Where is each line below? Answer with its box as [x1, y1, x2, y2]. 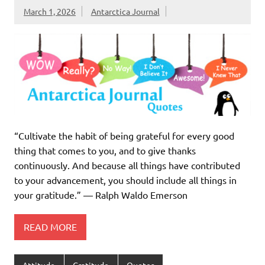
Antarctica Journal [91, 5, 160, 17]
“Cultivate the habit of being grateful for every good [14, 129, 234, 141]
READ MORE [24, 221, 77, 233]
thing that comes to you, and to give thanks [14, 144, 196, 156]
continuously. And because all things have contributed [14, 159, 240, 171]
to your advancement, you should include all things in [14, 173, 237, 186]
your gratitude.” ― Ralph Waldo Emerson [14, 188, 188, 201]
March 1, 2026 [24, 5, 76, 17]
